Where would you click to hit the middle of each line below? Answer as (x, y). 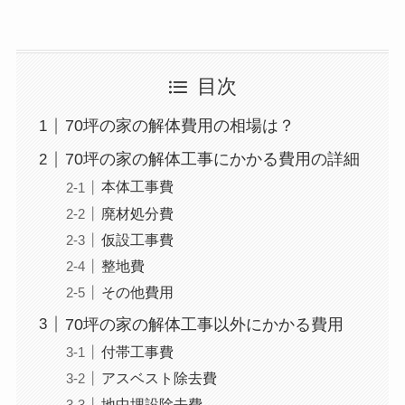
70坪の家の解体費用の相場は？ (179, 126)
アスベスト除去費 (159, 377)
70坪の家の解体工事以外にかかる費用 (204, 324)
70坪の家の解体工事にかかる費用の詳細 (212, 160)
